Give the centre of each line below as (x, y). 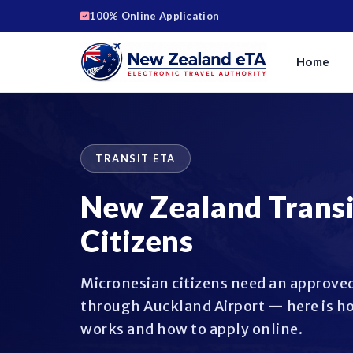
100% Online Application (154, 16)
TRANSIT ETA (136, 158)
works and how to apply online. (191, 329)
